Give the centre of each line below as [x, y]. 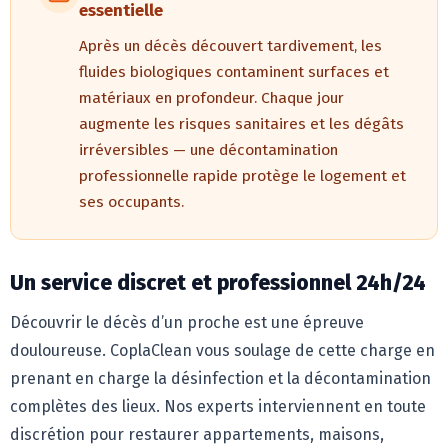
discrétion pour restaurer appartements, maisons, [197, 434]
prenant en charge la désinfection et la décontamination [220, 378]
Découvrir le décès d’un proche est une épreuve [187, 322]
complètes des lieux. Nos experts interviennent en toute [218, 406]
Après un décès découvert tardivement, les [230, 46]
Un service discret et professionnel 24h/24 [218, 283]
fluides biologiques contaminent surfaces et [234, 72]
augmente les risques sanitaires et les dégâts [241, 124]
